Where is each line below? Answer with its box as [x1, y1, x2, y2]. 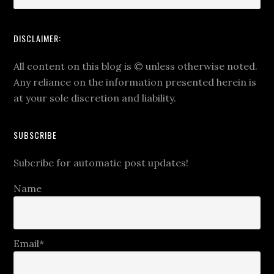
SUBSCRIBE [13, 128, 57, 142]
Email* [13, 237, 45, 250]
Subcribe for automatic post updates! [13, 157, 189, 169]
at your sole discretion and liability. [13, 92, 177, 105]
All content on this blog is [13, 60, 135, 73]
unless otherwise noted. [143, 60, 258, 73]
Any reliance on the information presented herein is [13, 76, 257, 89]
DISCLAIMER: [13, 32, 62, 45]
